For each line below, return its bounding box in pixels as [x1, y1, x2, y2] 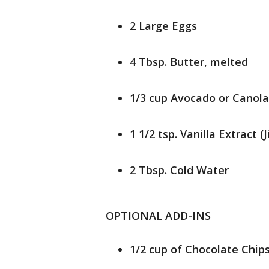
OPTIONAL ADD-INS [106, 208, 211, 223]
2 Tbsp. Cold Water [130, 163, 229, 177]
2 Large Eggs [130, 19, 197, 33]
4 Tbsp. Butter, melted [130, 55, 248, 69]
